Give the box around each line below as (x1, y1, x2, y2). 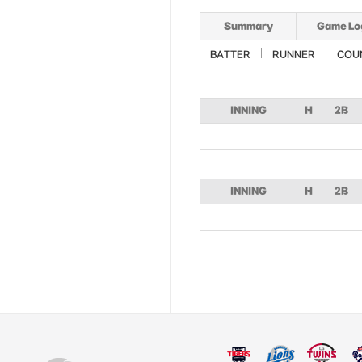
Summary (223, 20, 273, 32)
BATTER (210, 48, 250, 60)
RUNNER (272, 48, 315, 60)
